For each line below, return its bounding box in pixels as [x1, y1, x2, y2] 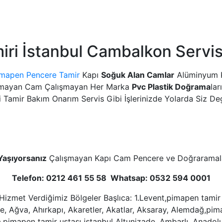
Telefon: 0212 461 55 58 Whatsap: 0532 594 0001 [11, 172, 211, 183]
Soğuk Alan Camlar [101, 69, 174, 80]
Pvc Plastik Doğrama [132, 81, 211, 92]
